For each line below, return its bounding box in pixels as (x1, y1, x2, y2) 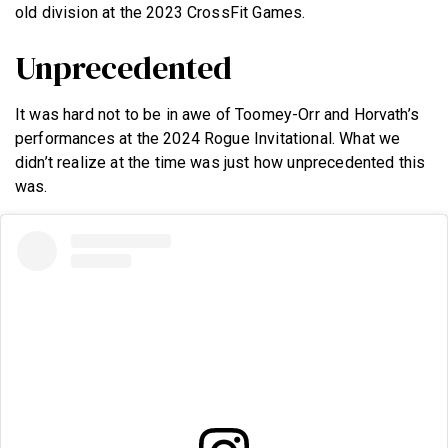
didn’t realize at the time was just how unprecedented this (15, 152, 426, 172)
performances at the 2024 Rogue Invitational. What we (15, 128, 401, 148)
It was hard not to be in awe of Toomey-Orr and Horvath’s (15, 104, 419, 124)
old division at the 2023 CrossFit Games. (15, 2, 306, 22)
